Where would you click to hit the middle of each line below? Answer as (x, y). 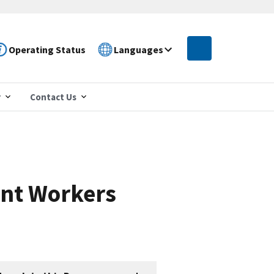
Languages (139, 49)
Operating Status (47, 49)
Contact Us (53, 97)
